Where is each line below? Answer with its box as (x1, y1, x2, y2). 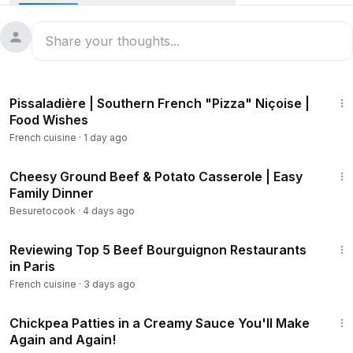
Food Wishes (9, 112, 88, 128)
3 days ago (84, 278, 136, 290)
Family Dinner (9, 185, 94, 201)
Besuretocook (9, 205, 76, 217)
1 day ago (84, 132, 128, 143)
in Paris (9, 258, 55, 274)
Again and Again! (9, 332, 116, 347)
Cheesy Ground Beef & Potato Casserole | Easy (9, 169, 303, 184)
